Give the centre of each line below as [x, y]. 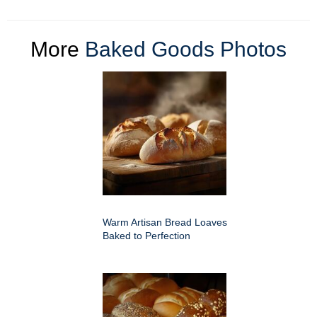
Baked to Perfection [146, 236]
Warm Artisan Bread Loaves [165, 223]
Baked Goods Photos [186, 50]
